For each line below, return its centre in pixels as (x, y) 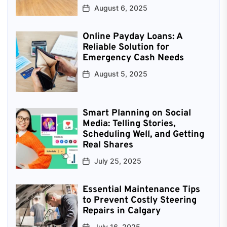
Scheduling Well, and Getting (143, 134)
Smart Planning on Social (137, 113)
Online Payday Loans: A (132, 36)
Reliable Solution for (126, 47)
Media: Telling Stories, (129, 124)
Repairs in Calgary (121, 211)
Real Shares (108, 145)
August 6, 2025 (121, 8)
